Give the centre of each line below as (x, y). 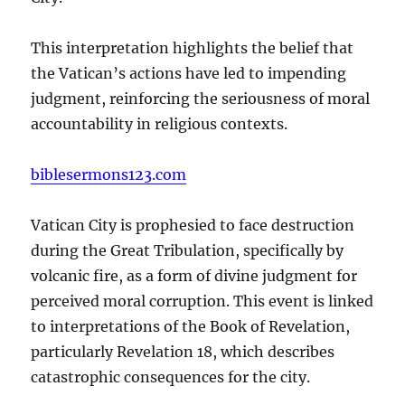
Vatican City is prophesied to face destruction (193, 225)
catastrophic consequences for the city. (171, 377)
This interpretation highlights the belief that (193, 47)
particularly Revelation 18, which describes (183, 351)
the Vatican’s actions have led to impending (189, 73)
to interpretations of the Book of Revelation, (191, 326)
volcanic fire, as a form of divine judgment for (194, 275)
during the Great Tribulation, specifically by (188, 250)
